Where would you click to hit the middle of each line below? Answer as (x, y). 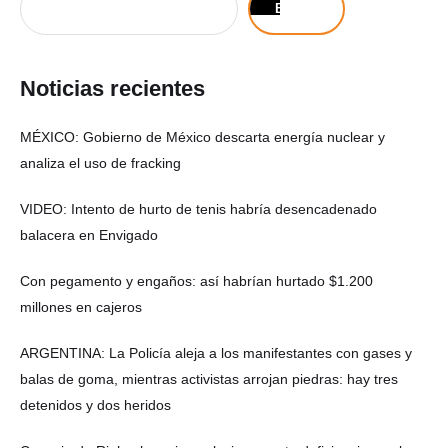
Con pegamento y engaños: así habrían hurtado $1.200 (196, 281)
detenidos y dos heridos (95, 405)
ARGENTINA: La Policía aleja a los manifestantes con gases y (216, 353)
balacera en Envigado (89, 235)
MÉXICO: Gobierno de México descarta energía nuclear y (202, 137)
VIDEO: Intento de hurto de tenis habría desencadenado (198, 209)
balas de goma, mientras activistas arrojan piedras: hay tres (209, 379)
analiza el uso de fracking (100, 163)
